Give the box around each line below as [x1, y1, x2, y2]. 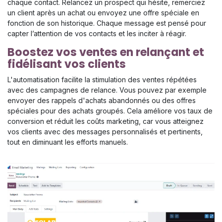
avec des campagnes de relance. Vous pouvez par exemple [7, 85, 207, 94]
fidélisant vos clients [7, 56, 126, 72]
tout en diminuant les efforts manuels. [7, 137, 128, 146]
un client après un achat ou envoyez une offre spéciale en [7, 8, 199, 17]
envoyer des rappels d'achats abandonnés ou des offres [7, 96, 196, 105]
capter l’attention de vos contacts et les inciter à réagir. [7, 29, 186, 38]
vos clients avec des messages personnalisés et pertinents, [7, 127, 203, 136]
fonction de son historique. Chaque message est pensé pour [7, 18, 206, 27]
